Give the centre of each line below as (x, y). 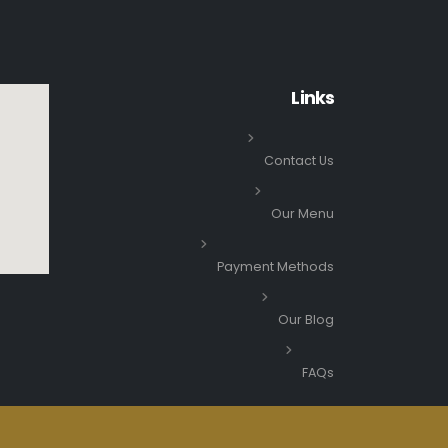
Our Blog (306, 319)
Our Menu (302, 213)
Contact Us (299, 160)
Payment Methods (275, 266)
